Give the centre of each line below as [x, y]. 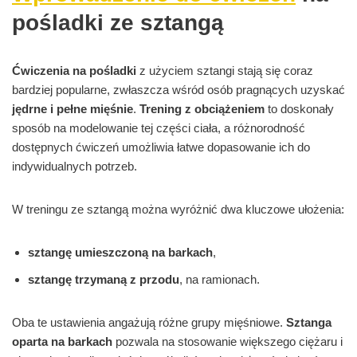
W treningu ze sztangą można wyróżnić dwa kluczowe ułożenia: [178, 210]
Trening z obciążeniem [202, 109]
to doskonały [299, 109]
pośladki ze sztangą [118, 23]
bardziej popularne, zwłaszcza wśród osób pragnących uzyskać [178, 90]
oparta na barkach [62, 342]
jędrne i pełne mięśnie [73, 109]
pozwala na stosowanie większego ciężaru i [228, 342]
